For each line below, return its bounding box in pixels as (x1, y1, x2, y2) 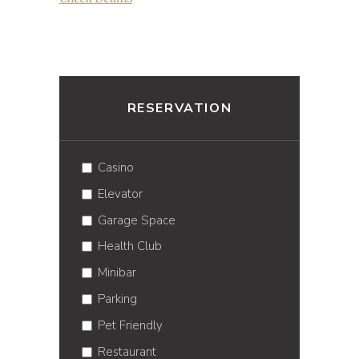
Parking (98, 291, 137, 308)
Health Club (98, 238, 162, 255)
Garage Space (98, 212, 175, 228)
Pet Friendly (98, 317, 163, 334)
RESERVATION (127, 99, 232, 117)
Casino (98, 159, 134, 175)
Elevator (98, 185, 143, 202)
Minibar (98, 264, 136, 281)
